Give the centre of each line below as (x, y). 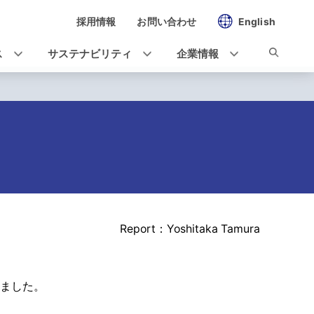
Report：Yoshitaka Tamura (190, 229)
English (257, 21)
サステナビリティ (90, 54)
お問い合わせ (167, 21)
